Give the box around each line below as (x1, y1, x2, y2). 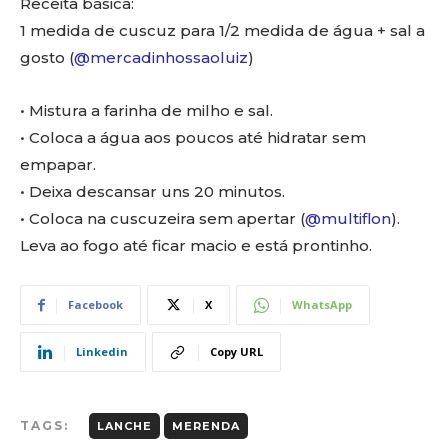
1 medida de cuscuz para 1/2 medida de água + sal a (20, 21, 425, 41)
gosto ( (20, 48, 74, 68)
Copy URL (210, 344, 263, 360)
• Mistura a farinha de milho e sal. (20, 101, 273, 121)
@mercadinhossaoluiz (74, 48, 248, 68)
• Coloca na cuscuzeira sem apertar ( (20, 209, 305, 229)
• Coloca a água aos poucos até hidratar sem (20, 128, 366, 148)
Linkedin (76, 344, 128, 360)
